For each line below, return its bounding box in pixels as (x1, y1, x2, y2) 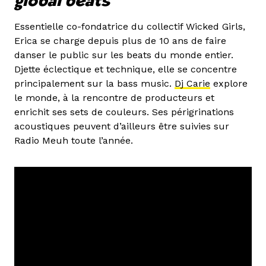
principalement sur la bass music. (14, 77, 175, 89)
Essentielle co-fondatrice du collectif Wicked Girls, (14, 20, 245, 32)
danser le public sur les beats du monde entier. (14, 49, 233, 61)
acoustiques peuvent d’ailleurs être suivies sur (14, 120, 229, 132)
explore (210, 77, 248, 89)
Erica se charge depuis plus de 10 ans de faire (14, 34, 226, 46)
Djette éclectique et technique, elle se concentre (14, 63, 237, 75)
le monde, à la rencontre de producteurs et (14, 91, 214, 103)
